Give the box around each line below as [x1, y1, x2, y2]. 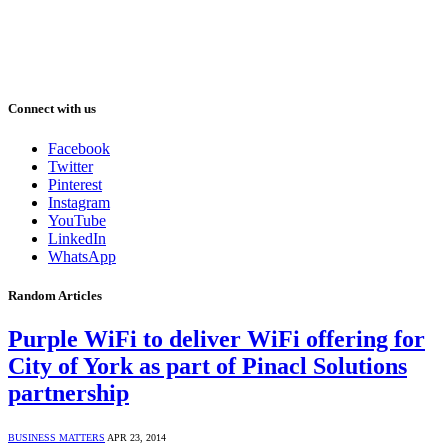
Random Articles [8, 287, 102, 303]
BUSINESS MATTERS [8, 431, 105, 443]
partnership [8, 379, 129, 406]
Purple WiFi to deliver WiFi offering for [8, 325, 425, 352]
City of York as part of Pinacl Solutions [8, 352, 407, 379]
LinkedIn [48, 229, 106, 247]
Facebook [48, 139, 110, 157]
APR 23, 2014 [107, 431, 166, 443]
